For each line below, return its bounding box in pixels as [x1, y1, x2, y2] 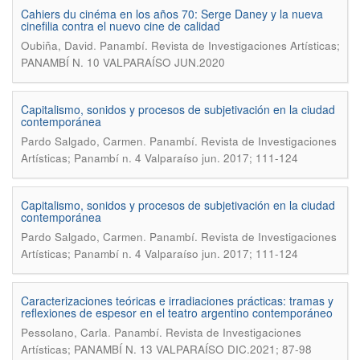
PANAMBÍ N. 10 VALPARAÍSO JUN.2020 [21, 55, 225, 70]
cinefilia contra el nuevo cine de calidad [21, 18, 220, 34]
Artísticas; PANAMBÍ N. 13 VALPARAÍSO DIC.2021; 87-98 [21, 342, 312, 357]
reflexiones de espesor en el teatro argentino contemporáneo [21, 305, 333, 321]
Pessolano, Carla [21, 325, 108, 340]
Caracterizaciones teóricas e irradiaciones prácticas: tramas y [21, 292, 333, 309]
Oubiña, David [21, 38, 93, 53]
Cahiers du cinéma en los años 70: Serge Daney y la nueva [21, 6, 323, 22]
